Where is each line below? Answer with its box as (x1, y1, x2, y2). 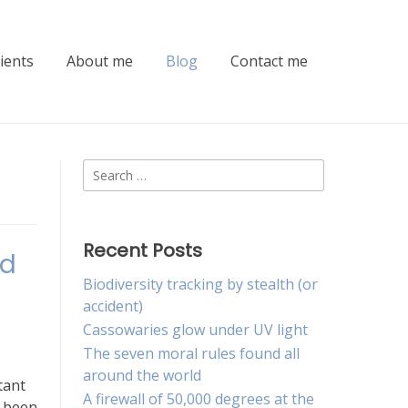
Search (82, 159, 128, 180)
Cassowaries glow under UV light (83, 320, 308, 341)
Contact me (230, 51, 308, 72)
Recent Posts (83, 238, 202, 264)
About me (66, 51, 133, 72)
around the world (83, 365, 201, 386)
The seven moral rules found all (83, 343, 300, 364)
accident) (83, 296, 143, 317)
